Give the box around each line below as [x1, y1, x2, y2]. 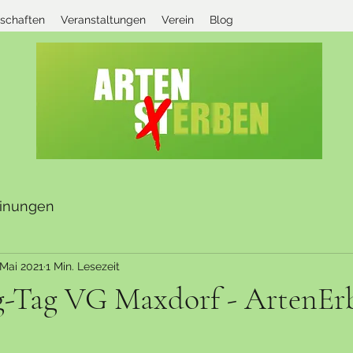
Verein [162, 13, 194, 26]
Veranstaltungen [61, 13, 146, 26]
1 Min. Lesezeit [46, 259, 120, 273]
